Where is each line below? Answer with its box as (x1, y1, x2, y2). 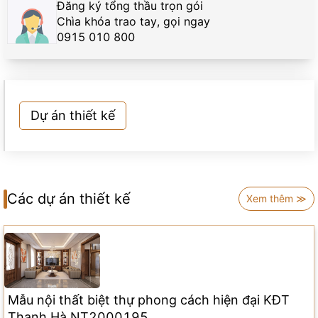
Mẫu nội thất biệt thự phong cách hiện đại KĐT (8, 292, 290, 307)
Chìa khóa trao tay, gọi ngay (57, 14, 210, 28)
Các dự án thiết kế (7, 190, 131, 207)
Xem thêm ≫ (246, 192, 307, 204)
